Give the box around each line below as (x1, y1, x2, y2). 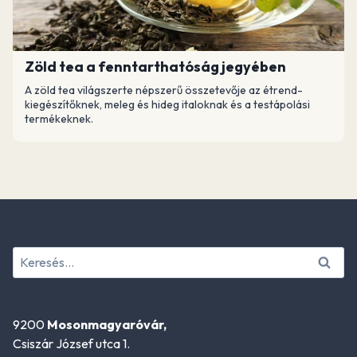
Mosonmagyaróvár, (47, 316, 167, 332)
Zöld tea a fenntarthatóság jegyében (25, 57, 286, 76)
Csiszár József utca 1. (13, 335, 130, 351)
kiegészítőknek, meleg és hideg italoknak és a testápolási (25, 97, 310, 112)
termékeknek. (25, 112, 93, 126)
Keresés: (12, 248, 59, 265)
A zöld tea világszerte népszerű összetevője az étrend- (25, 83, 303, 97)
